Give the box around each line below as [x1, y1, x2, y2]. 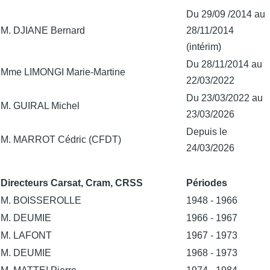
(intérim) [186, 41, 221, 52]
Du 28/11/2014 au [186, 58, 262, 69]
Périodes [186, 177, 227, 188]
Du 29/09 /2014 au [186, 8, 265, 19]
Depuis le [186, 126, 227, 137]
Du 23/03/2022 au [186, 92, 263, 103]
